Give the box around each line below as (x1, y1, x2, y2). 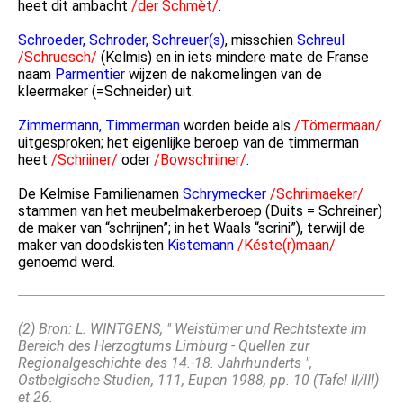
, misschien (225, 31, 297, 49)
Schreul (297, 31, 345, 49)
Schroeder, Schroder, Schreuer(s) (18, 31, 225, 49)
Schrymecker (183, 185, 266, 203)
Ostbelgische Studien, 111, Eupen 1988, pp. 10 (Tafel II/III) (18, 372, 379, 390)
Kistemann (167, 237, 234, 255)
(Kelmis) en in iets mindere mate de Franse (97, 49, 369, 67)
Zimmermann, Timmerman (18, 117, 180, 135)
